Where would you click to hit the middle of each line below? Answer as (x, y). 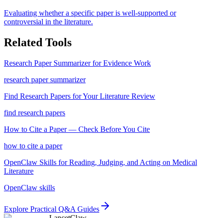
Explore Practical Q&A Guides (52, 209)
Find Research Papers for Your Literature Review (80, 96)
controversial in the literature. (48, 21)
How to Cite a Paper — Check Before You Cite (77, 129)
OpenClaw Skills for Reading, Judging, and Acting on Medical (100, 162)
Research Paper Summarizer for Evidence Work (77, 63)
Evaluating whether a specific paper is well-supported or (90, 13)
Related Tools (38, 42)
